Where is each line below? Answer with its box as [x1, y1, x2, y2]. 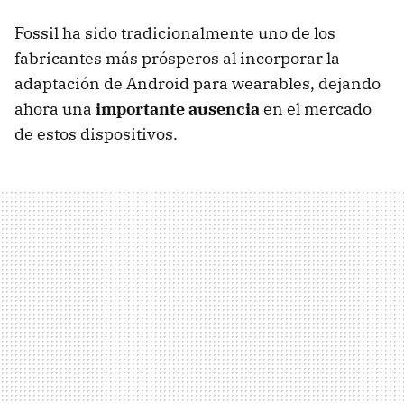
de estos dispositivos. [14, 124, 178, 145]
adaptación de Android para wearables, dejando [14, 73, 381, 95]
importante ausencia [96, 98, 260, 120]
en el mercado [260, 98, 372, 120]
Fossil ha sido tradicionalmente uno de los [14, 23, 335, 44]
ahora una [14, 98, 96, 120]
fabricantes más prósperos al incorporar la [14, 48, 340, 69]
